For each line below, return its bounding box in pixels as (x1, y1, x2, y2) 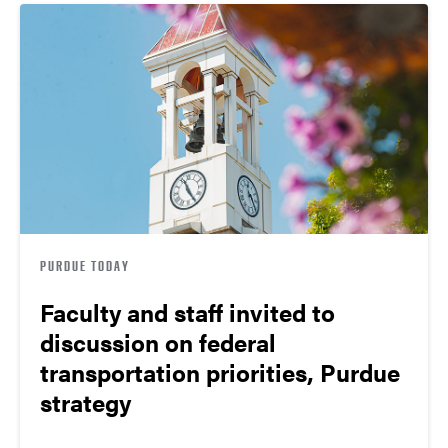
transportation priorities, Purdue (40, 354, 400, 389)
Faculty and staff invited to (40, 294, 335, 329)
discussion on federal (40, 324, 276, 359)
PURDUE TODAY (40, 256, 130, 274)
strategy (40, 384, 131, 419)
